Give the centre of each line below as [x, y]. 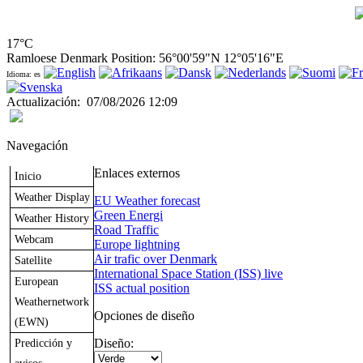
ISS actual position [142, 288]
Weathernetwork [52, 302]
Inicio [28, 176]
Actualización [42, 102]
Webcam [34, 239]
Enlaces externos [137, 173]
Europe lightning [137, 245]
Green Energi [128, 216]
